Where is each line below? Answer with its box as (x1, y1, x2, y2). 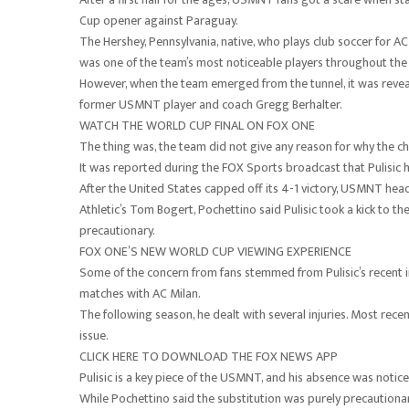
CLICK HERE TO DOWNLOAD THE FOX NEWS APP (79, 346, 338, 367)
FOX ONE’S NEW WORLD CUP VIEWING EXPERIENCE (79, 241, 351, 262)
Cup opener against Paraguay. (79, 10, 238, 31)
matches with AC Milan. (79, 283, 201, 304)
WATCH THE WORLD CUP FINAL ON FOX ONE (79, 115, 315, 136)
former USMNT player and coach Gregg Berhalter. (79, 94, 342, 115)
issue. (79, 325, 109, 346)
